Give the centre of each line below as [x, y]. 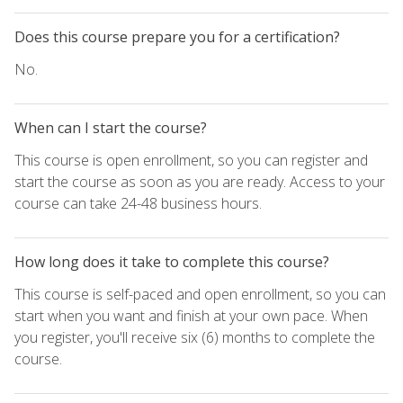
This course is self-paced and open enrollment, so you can [200, 294]
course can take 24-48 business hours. [138, 203]
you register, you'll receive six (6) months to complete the [195, 337]
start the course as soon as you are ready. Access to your [200, 181]
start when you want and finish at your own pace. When [191, 315]
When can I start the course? [111, 127]
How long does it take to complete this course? [172, 261]
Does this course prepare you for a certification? [177, 36]
